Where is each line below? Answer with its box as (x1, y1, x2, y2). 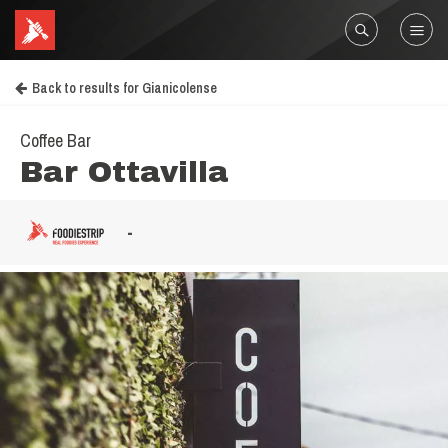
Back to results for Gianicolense (32, 79, 217, 97)
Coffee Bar (20, 128, 91, 153)
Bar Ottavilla (20, 156, 229, 188)
